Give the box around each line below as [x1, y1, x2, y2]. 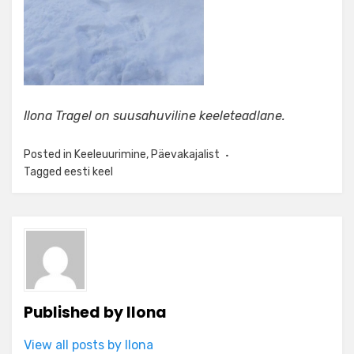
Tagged [24, 164, 64, 179]
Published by [24, 301, 126, 323]
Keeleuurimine [74, 147, 146, 161]
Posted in [24, 147, 74, 161]
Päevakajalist [151, 147, 220, 161]
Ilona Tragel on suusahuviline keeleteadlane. [24, 107, 285, 123]
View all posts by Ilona [24, 337, 153, 352]
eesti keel [64, 164, 113, 179]
